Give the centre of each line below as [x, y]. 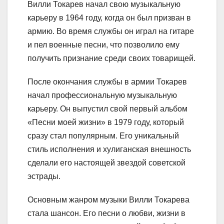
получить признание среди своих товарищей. [111, 58]
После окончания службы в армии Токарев [107, 81]
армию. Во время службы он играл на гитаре [111, 31]
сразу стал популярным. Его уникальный [103, 135]
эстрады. [44, 176]
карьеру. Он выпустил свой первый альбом [107, 108]
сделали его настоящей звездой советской [106, 162]
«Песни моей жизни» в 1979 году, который [106, 122]
